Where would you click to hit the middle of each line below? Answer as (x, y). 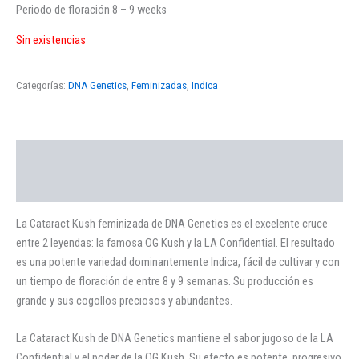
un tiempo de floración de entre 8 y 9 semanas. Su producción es (165, 281)
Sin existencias (51, 40)
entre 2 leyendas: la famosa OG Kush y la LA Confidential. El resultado (175, 242)
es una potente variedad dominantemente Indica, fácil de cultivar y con (178, 262)
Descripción (45, 156)
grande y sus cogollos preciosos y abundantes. (124, 300)
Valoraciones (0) (57, 186)
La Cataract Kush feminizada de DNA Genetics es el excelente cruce (172, 223)
